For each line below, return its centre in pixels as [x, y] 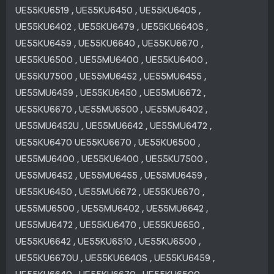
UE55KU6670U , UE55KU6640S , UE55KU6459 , [115, 258]
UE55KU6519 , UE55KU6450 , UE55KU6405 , [108, 10]
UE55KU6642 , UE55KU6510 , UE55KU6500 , [108, 241]
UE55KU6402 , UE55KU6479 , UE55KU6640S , [112, 27]
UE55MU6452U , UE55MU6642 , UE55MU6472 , [113, 126]
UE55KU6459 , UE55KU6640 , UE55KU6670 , [109, 43]
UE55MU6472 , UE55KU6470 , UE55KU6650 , [110, 225]
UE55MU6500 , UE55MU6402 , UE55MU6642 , [112, 208]
